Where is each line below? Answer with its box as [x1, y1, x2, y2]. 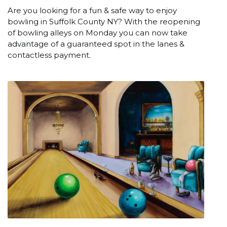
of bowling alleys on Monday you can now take [8, 27, 187, 37]
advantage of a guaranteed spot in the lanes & [8, 39, 184, 49]
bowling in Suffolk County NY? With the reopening [8, 16, 200, 26]
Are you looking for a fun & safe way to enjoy [8, 5, 177, 15]
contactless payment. [8, 50, 91, 60]
